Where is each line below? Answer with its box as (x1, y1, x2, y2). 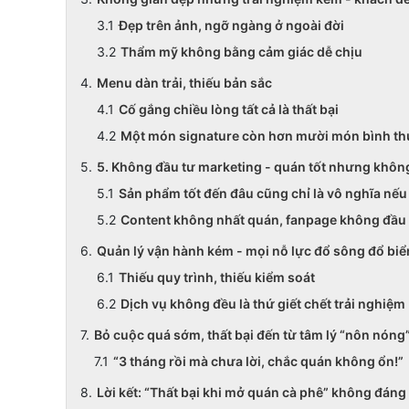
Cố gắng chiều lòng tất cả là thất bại (119, 101, 339, 117)
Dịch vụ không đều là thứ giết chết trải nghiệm (121, 296, 405, 311)
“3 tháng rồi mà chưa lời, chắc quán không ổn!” (113, 353, 404, 369)
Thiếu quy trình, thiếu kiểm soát (119, 269, 315, 285)
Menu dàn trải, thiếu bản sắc (97, 75, 275, 90)
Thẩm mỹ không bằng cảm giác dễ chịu (121, 44, 362, 59)
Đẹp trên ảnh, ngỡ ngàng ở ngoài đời (119, 17, 344, 33)
